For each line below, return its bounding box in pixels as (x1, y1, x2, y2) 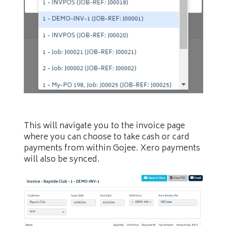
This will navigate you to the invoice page (24, 119, 185, 134)
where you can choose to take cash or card (24, 130, 190, 145)
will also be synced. (24, 153, 100, 167)
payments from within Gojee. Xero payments (24, 141, 200, 156)
